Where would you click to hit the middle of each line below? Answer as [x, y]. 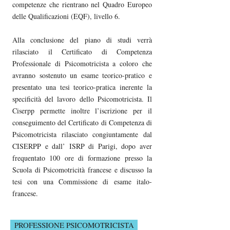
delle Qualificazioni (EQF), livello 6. [66, 16]
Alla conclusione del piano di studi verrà [82, 40]
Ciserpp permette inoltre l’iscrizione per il [82, 110]
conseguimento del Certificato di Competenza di [82, 122]
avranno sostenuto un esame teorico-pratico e [82, 75]
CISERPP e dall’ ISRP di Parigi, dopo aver [82, 146]
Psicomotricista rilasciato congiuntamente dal [82, 134]
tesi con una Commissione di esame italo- [82, 181]
